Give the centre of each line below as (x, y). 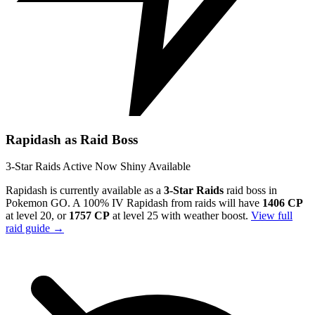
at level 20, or (37, 216)
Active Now (90, 167)
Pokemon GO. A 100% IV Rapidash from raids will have (134, 203)
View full (272, 216)
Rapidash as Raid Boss (72, 139)
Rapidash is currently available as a (85, 191)
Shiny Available (155, 167)
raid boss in (250, 191)
